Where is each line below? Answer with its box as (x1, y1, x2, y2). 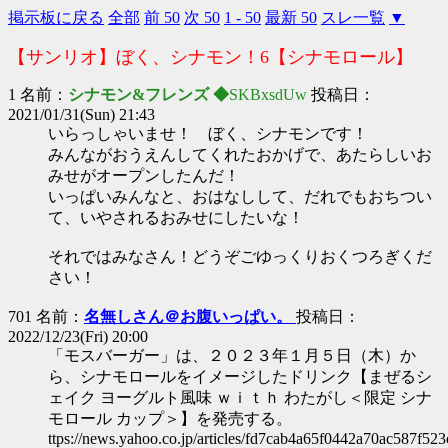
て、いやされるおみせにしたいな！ (48, 209, 304, 226)
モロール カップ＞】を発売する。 (48, 410, 292, 427)
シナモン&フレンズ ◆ (68, 86, 229, 103)
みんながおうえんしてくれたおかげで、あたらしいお (48, 146, 432, 163)
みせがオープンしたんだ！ (48, 167, 240, 184)
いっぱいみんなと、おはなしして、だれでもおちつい (48, 188, 432, 205)
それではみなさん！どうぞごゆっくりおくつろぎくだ (48, 248, 432, 265)
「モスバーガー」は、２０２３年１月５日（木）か (48, 347, 416, 364)
